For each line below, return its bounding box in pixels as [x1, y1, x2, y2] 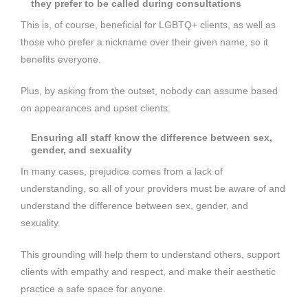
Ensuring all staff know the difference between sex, [31, 131, 272, 143]
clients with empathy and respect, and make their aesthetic [21, 265, 276, 277]
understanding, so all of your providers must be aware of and [21, 182, 285, 194]
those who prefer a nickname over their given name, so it [21, 36, 268, 47]
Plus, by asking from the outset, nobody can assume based [21, 85, 278, 96]
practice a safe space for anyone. [21, 283, 166, 294]
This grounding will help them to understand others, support [21, 248, 280, 260]
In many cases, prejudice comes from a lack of [21, 165, 223, 177]
